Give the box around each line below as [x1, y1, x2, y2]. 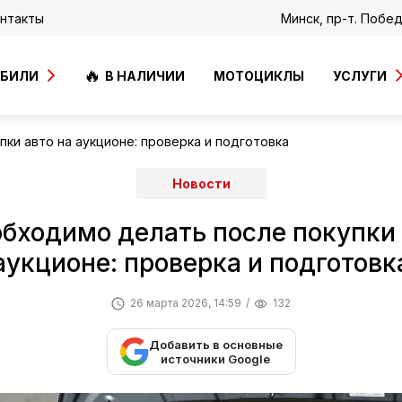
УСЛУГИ [333, 67, 387, 83]
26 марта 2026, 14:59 [130, 296, 241, 310]
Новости [171, 176, 231, 191]
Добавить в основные [148, 337, 283, 352]
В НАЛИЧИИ [105, 67, 185, 83]
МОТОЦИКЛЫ [214, 67, 304, 83]
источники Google [161, 352, 270, 366]
